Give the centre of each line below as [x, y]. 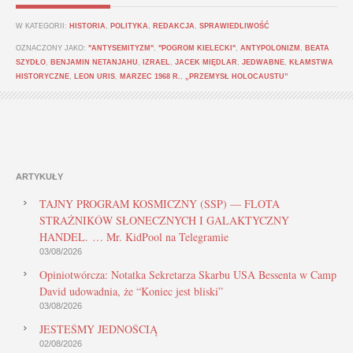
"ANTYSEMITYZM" [121, 48]
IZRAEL [156, 62]
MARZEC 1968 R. [150, 76]
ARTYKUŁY [39, 176]
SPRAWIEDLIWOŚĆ [234, 26]
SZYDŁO [31, 62]
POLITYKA [129, 26]
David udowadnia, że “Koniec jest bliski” [131, 291]
